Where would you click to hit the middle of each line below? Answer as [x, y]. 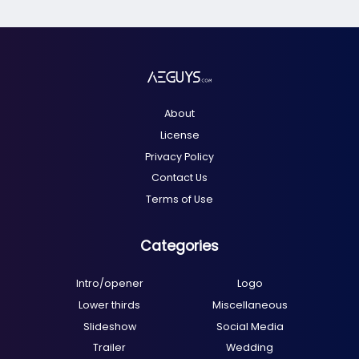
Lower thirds [109, 305]
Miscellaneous [250, 305]
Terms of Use [179, 199]
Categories [179, 246]
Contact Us [179, 178]
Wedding [250, 348]
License [179, 135]
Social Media [250, 326]
